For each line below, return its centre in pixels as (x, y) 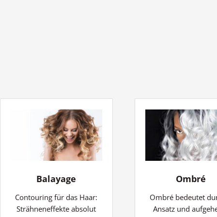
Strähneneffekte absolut (56, 209)
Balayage (56, 178)
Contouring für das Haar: (56, 197)
